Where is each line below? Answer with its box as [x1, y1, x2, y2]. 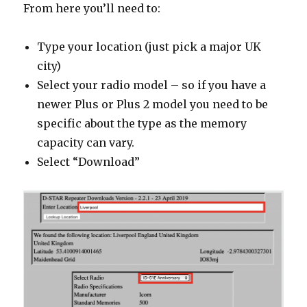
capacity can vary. [37, 136, 135, 150]
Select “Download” [37, 155, 140, 169]
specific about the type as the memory [37, 116, 247, 131]
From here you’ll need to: [23, 1, 161, 16]
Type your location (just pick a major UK [37, 40, 262, 54]
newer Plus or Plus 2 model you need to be [37, 97, 269, 112]
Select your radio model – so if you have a [37, 78, 267, 93]
